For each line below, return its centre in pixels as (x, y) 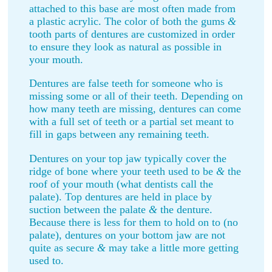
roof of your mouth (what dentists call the (121, 184)
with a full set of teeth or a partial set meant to (131, 122)
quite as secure (63, 247)
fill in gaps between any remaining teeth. (119, 134)
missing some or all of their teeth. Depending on (136, 96)
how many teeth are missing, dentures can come (135, 109)
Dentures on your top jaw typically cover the (128, 158)
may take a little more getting (172, 247)
